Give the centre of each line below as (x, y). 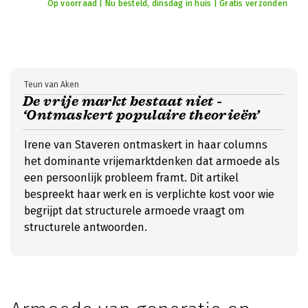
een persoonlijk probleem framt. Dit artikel (131, 178)
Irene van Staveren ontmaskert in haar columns (146, 145)
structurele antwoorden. (86, 227)
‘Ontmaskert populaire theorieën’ (141, 115)
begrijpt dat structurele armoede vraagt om (134, 211)
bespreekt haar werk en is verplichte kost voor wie (149, 194)
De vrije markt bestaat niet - (123, 101)
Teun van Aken (52, 85)
